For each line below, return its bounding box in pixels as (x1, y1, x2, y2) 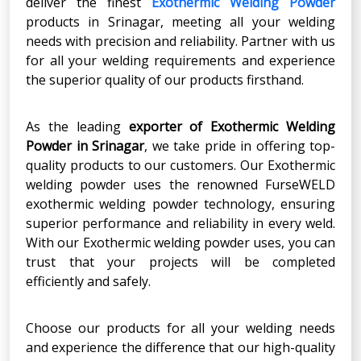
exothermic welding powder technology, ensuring (26, 194, 335, 213)
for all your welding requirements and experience (26, 51, 335, 69)
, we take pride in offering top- (144, 136, 335, 155)
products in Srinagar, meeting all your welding (26, 12, 335, 31)
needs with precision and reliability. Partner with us (26, 31, 335, 50)
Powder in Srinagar (26, 136, 144, 155)
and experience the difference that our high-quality (26, 338, 335, 356)
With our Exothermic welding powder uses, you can (26, 233, 335, 251)
